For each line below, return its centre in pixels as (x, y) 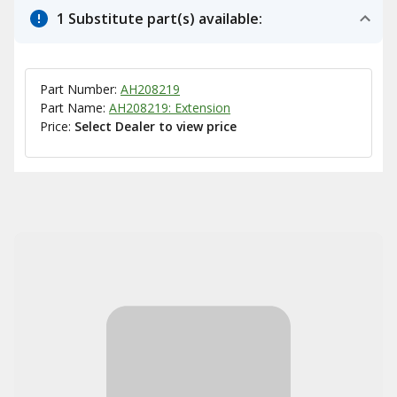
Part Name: (74, 108)
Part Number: (80, 89)
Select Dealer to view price (156, 126)
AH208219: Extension (170, 108)
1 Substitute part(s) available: (160, 19)
